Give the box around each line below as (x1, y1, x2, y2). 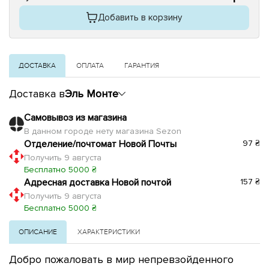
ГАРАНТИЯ (124, 61, 159, 70)
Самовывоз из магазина (24, 111, 127, 124)
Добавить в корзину (98, 11, 182, 23)
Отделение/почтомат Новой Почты (24, 138, 177, 150)
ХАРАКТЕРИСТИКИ (77, 227, 140, 236)
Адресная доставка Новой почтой (24, 176, 171, 189)
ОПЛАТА (76, 61, 104, 70)
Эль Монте (65, 86, 118, 100)
